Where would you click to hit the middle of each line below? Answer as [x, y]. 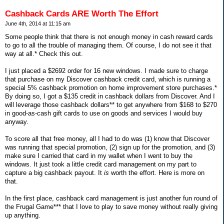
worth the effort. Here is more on [157, 173]
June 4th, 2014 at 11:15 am [38, 23]
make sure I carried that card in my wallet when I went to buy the [99, 156]
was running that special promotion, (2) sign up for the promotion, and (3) [110, 147]
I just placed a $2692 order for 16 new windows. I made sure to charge [106, 71]
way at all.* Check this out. [44, 54]
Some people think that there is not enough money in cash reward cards [109, 37]
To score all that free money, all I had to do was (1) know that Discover [107, 139]
